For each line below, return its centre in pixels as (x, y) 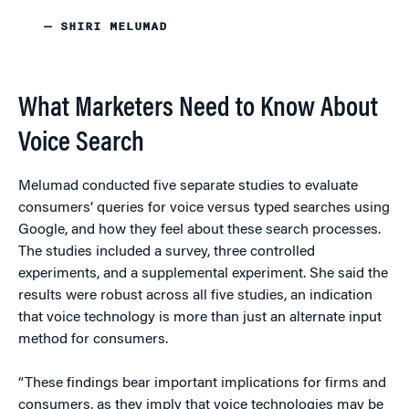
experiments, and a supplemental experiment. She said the (203, 274)
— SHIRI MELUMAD (106, 26)
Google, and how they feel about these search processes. (199, 230)
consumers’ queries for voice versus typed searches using (204, 208)
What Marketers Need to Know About (198, 110)
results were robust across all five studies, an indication (195, 296)
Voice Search (81, 144)
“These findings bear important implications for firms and (202, 383)
